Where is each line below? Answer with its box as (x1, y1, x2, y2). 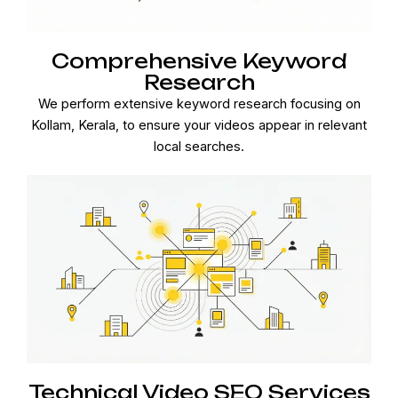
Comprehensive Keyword (52, 49, 346, 74)
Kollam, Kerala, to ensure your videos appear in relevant (31, 117, 367, 134)
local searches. (154, 139, 244, 155)
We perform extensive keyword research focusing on (37, 96, 361, 113)
